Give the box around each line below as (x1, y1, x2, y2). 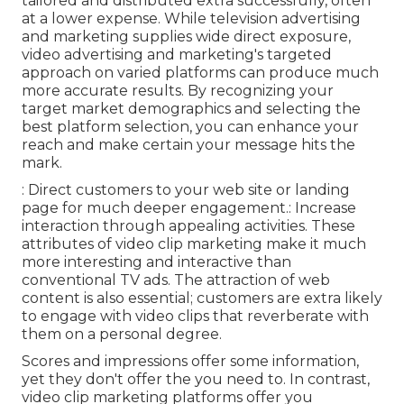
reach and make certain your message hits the (22, 136, 355, 154)
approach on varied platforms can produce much (22, 64, 379, 82)
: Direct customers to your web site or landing (22, 181, 350, 199)
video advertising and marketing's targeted (22, 46, 332, 64)
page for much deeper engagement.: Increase (22, 199, 356, 217)
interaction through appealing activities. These (22, 217, 355, 235)
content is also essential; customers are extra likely (22, 289, 382, 308)
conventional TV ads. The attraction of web (22, 271, 330, 289)
